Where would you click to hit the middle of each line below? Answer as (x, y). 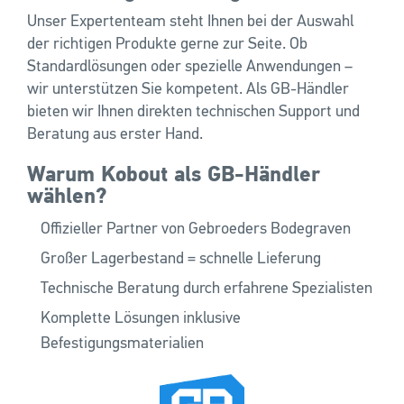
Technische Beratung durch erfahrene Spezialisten (207, 289)
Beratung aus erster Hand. (115, 135)
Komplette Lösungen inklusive (141, 319)
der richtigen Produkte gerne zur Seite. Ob (167, 45)
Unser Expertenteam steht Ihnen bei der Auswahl (190, 22)
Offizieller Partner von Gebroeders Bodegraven (196, 230)
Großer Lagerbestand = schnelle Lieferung (181, 259)
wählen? (67, 197)
